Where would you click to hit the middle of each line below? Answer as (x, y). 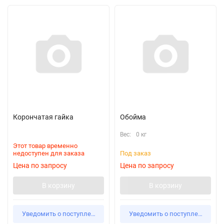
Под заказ (135, 153)
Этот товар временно (45, 146)
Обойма (133, 117)
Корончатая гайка (43, 117)
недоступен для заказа (49, 153)
